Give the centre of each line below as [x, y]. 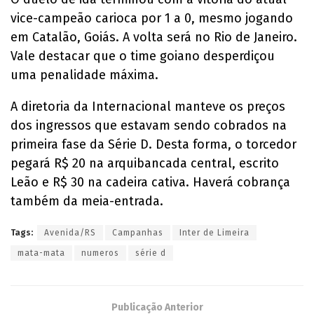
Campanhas [138, 232]
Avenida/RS [70, 232]
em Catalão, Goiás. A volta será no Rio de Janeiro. [154, 37]
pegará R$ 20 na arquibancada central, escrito [145, 163]
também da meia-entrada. [87, 201]
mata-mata [41, 253]
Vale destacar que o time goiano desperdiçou [143, 56]
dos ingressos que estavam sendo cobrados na [149, 125]
